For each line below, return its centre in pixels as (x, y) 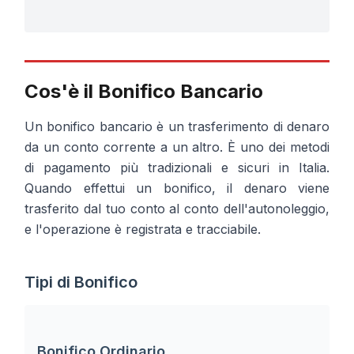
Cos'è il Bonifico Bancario (144, 91)
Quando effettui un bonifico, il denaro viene (177, 188)
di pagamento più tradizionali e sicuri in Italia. (177, 167)
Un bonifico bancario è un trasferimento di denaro (177, 126)
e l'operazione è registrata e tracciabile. (143, 229)
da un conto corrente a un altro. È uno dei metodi (177, 147)
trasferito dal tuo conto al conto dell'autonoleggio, (177, 208)
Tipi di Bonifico (81, 282)
